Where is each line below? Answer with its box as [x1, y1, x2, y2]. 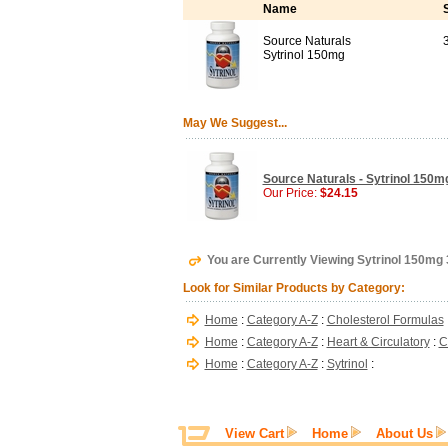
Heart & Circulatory [326, 335, 430, 349]
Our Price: [262, 186, 320, 200]
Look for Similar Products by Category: [182, 281, 405, 295]
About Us [376, 426, 433, 441]
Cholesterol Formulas [326, 313, 444, 327]
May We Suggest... [182, 116, 287, 130]
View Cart [225, 426, 284, 441]
